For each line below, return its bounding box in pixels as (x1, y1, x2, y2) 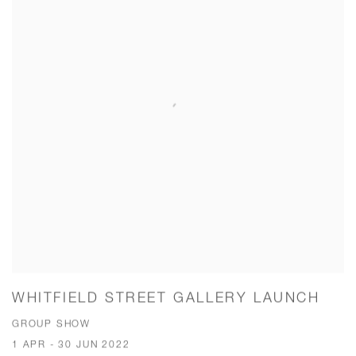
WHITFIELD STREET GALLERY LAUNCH (12, 288, 320, 306)
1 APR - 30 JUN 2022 (12, 338, 130, 350)
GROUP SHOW (12, 317, 91, 330)
